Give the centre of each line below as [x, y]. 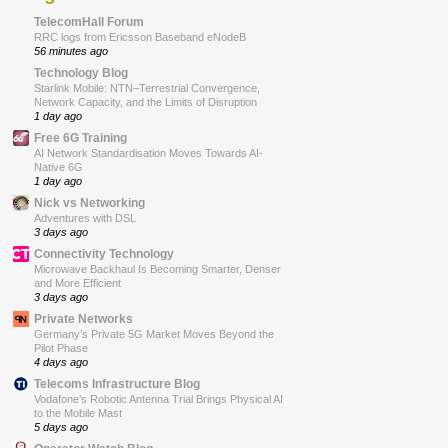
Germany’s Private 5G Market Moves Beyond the [154, 333]
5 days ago [61, 426]
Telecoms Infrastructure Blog [117, 383]
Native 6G [58, 166]
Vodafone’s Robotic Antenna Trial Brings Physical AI [158, 398]
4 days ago [61, 361]
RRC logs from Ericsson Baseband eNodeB [140, 36]
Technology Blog [81, 72]
